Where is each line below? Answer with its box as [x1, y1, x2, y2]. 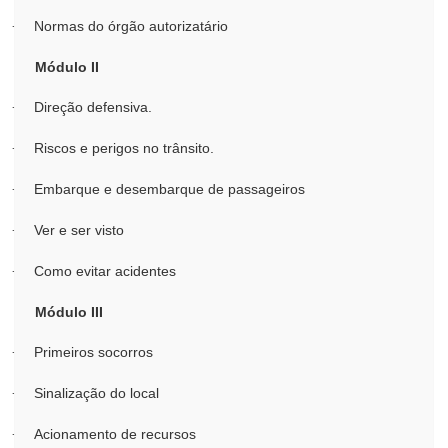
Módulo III [35, 304, 103, 320]
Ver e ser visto [34, 222, 124, 238]
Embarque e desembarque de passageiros [34, 181, 305, 197]
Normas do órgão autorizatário [34, 18, 228, 34]
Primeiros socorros [34, 344, 153, 360]
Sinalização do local [34, 385, 159, 401]
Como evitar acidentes [34, 263, 176, 279]
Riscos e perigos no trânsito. [34, 140, 214, 156]
